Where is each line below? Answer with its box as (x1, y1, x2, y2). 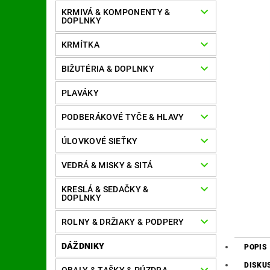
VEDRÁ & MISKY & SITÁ (61, 160, 153, 171)
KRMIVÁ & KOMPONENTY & (61, 7, 171, 17)
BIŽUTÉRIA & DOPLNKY (61, 64, 154, 74)
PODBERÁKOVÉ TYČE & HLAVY (61, 112, 184, 122)
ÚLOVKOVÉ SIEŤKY (61, 136, 138, 146)
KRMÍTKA (61, 40, 100, 50)
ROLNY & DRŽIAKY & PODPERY (61, 217, 184, 227)
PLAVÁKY (61, 88, 99, 98)
